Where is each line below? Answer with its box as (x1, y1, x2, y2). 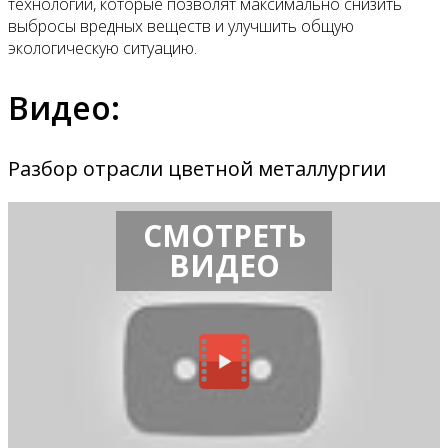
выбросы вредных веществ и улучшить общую (8, 15, 354, 38)
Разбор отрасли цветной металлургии (8, 155, 386, 183)
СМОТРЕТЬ (142, 214, 306, 256)
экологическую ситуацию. (8, 37, 197, 60)
